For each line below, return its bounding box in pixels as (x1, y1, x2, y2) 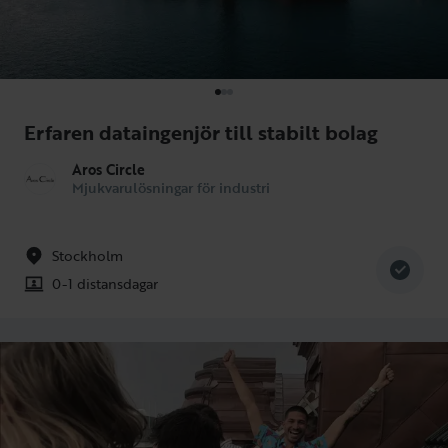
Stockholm (52, 244, 123, 266)
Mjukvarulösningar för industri (72, 176, 270, 198)
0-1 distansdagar (52, 272, 158, 294)
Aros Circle (72, 158, 145, 180)
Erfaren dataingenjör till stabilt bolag (24, 116, 378, 147)
